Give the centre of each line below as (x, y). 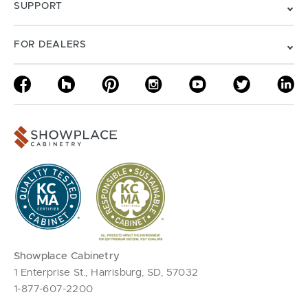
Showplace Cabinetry (67, 256)
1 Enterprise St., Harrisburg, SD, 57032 (106, 273)
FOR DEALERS (50, 45)
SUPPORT (38, 6)
